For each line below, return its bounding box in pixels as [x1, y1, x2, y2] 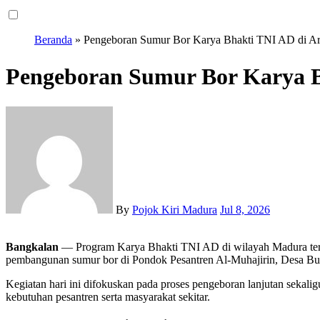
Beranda [34, 34, 72, 46]
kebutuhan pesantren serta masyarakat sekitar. [6, 291, 210, 304]
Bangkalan [14, 241, 59, 254]
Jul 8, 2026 [220, 204, 270, 216]
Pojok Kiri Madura [132, 204, 217, 216]
